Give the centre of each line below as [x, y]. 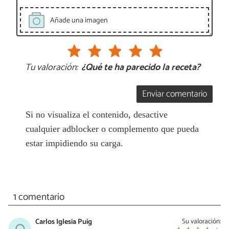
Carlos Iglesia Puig [64, 222]
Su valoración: [201, 221]
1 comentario [39, 197]
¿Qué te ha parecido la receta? [141, 68]
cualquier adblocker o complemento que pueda [112, 129]
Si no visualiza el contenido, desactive [96, 114]
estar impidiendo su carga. [74, 143]
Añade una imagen [79, 21]
